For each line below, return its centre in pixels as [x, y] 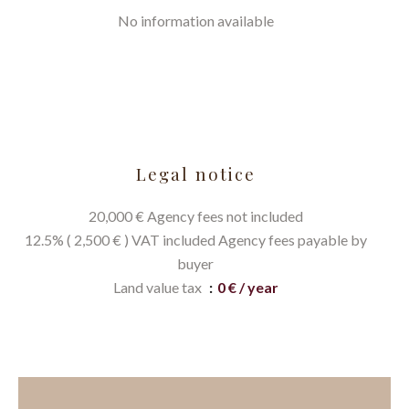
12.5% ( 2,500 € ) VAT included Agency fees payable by [195, 240]
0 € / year [247, 287]
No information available [195, 21]
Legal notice [195, 174]
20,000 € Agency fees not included [195, 216]
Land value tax [158, 287]
